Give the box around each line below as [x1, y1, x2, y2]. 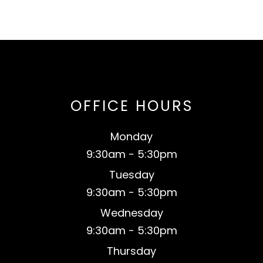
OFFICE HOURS [70, 95, 193, 116]
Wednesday [100, 205, 163, 220]
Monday [110, 129, 153, 144]
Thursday [107, 243, 156, 258]
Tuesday [109, 167, 154, 182]
